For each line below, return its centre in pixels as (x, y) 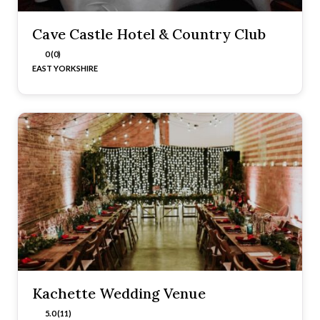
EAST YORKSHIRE (65, 69)
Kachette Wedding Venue (119, 294)
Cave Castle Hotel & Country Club (149, 34)
